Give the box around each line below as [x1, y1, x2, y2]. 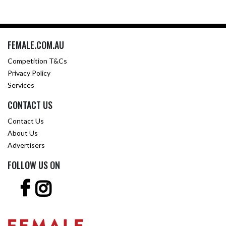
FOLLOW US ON [8, 158, 60, 172]
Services [8, 81, 34, 89]
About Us [8, 129, 38, 137]
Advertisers [8, 141, 45, 149]
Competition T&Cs [8, 56, 67, 65]
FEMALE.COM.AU [8, 38, 64, 51]
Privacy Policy [8, 69, 50, 77]
